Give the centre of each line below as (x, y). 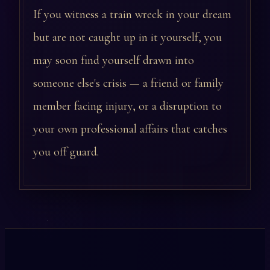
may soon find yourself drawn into (114, 61)
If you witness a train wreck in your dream (132, 15)
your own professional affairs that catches (130, 129)
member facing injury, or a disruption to (127, 106)
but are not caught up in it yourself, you (127, 38)
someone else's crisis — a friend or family (128, 83)
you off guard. (66, 152)
